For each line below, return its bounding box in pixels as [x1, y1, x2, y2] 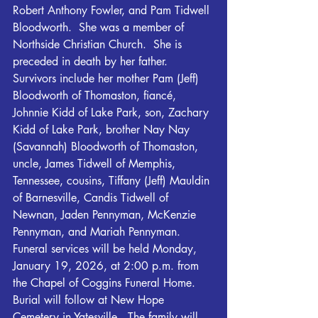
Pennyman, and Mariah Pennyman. [13, 224, 180, 239]
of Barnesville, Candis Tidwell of [13, 190, 172, 205]
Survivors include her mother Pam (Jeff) [13, 71, 202, 86]
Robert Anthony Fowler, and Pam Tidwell [13, 3, 213, 18]
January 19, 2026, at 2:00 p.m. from [13, 258, 202, 273]
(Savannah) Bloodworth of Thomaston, [13, 139, 202, 154]
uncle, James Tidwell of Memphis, [13, 156, 179, 171]
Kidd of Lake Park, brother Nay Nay [13, 122, 193, 137]
